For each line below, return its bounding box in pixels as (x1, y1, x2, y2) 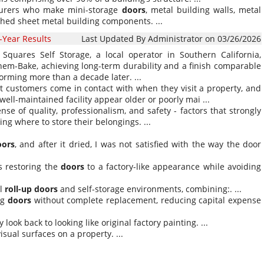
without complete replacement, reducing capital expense (31, 194, 262, 206)
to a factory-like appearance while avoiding (84, 161, 261, 172)
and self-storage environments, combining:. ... (58, 183, 242, 194)
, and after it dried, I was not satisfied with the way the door (14, 138, 262, 150)
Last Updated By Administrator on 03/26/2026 (81, 33, 261, 44)
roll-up (5, 183, 32, 194)
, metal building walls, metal (145, 4, 262, 15)
